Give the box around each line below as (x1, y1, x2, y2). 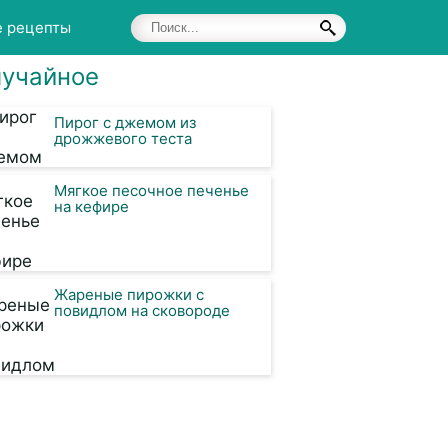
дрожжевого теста (54, 129, 192, 148)
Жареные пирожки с (54, 285, 204, 304)
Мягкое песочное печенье (54, 181, 249, 200)
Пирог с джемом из (54, 113, 196, 132)
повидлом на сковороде (54, 301, 230, 320)
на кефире (54, 197, 129, 216)
